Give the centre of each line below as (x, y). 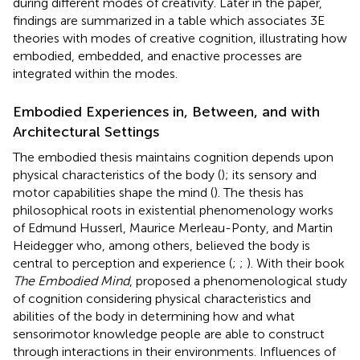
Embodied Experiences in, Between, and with (166, 111)
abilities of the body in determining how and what (154, 316)
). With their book (296, 263)
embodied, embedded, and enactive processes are (157, 55)
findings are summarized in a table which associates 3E (169, 20)
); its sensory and (269, 174)
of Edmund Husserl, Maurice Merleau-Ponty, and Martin (173, 227)
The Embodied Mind (71, 280)
